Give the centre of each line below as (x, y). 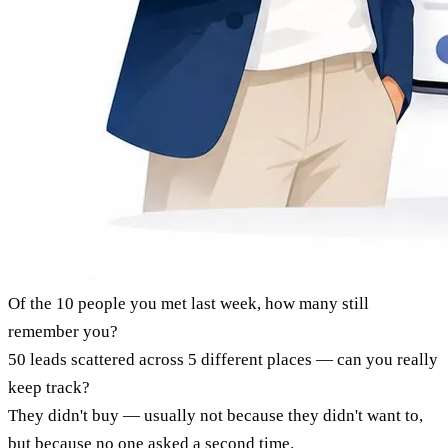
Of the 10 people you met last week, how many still (188, 303)
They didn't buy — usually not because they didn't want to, (215, 415)
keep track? (49, 387)
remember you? (63, 331)
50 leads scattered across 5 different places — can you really (223, 359)
